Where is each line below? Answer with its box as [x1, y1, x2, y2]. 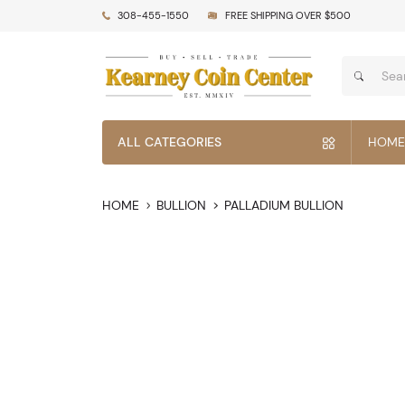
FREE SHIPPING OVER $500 [224, 10, 351, 22]
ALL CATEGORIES [118, 134, 221, 150]
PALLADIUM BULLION [223, 197, 344, 213]
